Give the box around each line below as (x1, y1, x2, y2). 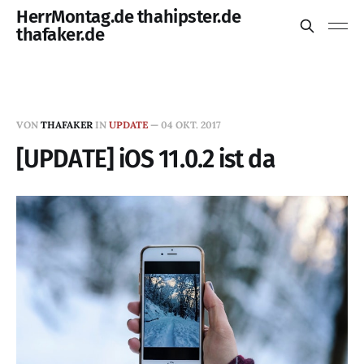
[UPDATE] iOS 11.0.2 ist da (16, 145, 275, 174)
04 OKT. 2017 (161, 119, 221, 131)
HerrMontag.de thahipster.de (16, 6, 241, 28)
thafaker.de (16, 24, 105, 45)
